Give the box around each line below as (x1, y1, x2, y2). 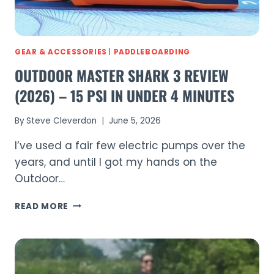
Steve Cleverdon (26, 114, 97, 127)
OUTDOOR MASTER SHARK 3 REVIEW (15, 64, 229, 86)
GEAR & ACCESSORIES (15, 47, 107, 57)
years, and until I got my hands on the (15, 154, 217, 169)
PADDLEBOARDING (113, 47, 190, 57)
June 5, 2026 (109, 114, 161, 127)
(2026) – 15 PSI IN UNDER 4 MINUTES (15, 84, 234, 106)
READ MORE (15, 200, 69, 212)
